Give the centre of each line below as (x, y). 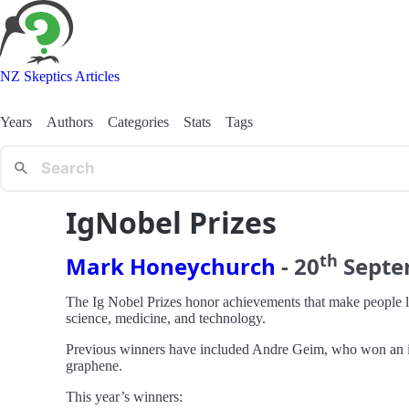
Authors (70, 121)
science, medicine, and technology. (166, 318)
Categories (138, 121)
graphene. (94, 365)
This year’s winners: (124, 396)
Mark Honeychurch (171, 266)
